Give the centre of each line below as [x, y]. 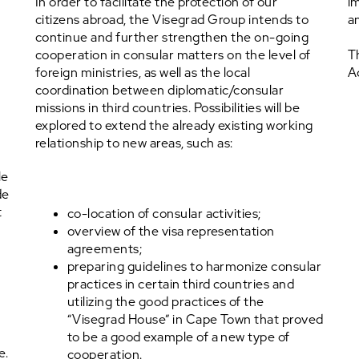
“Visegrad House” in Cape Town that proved [196, 319]
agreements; [105, 249]
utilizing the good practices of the [166, 302]
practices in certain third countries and [181, 284]
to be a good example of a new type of [179, 337]
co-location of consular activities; [164, 214]
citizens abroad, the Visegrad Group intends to [172, 20]
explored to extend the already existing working [174, 125]
